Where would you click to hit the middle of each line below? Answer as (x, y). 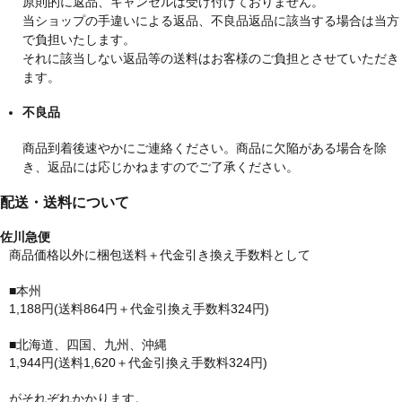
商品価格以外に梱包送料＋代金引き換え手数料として (160, 254)
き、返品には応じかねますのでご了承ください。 (161, 167)
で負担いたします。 (79, 39)
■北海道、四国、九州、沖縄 (88, 344)
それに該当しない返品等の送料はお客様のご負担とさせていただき (211, 58)
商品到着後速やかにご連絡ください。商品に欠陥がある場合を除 (205, 148)
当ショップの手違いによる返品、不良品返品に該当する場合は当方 (211, 20)
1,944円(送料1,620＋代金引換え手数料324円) (138, 362)
